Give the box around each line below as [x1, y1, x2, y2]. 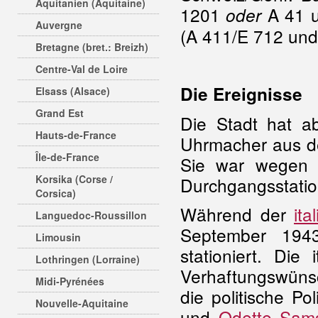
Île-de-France [35, 150, 99, 164]
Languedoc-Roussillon [35, 208, 147, 222]
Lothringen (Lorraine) [35, 252, 140, 266]
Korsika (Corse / [35, 172, 113, 186]
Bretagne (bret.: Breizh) [35, 40, 148, 54]
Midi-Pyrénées [35, 274, 104, 288]
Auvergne [35, 18, 82, 32]
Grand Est [35, 106, 84, 120]
